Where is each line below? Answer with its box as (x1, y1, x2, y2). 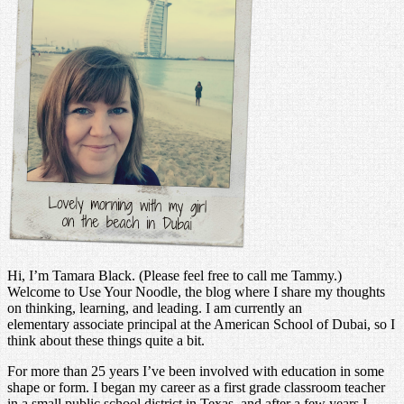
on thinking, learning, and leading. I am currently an (7, 299, 302, 316)
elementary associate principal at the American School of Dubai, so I (7, 316, 395, 332)
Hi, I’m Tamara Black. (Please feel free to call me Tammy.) (7, 267, 342, 283)
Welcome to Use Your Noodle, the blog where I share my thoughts (7, 283, 385, 299)
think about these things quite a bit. (7, 332, 205, 348)
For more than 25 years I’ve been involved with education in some (7, 363, 384, 379)
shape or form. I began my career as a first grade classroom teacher (7, 379, 385, 395)
